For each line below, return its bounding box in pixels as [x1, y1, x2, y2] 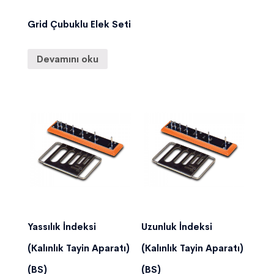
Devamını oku [37, 53, 98, 65]
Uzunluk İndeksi [141, 220, 213, 232]
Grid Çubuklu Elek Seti [28, 18, 131, 31]
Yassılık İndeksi [28, 220, 96, 232]
